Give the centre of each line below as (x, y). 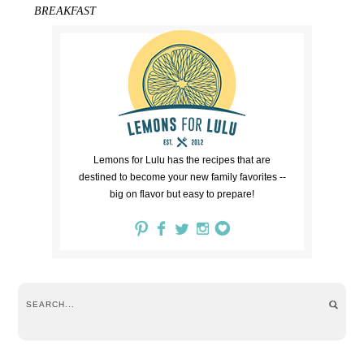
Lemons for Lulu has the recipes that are (182, 160)
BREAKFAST (65, 11)
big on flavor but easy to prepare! (182, 195)
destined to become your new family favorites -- (182, 178)
